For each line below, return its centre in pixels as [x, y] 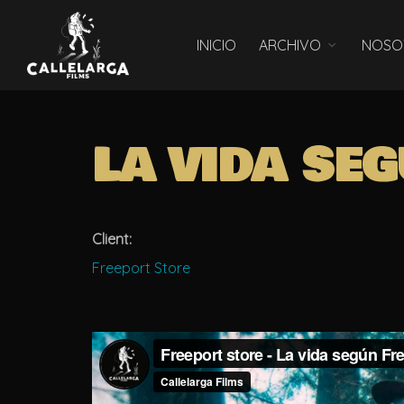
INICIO [217, 45]
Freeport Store [141, 268]
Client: [112, 239]
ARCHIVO [290, 45]
